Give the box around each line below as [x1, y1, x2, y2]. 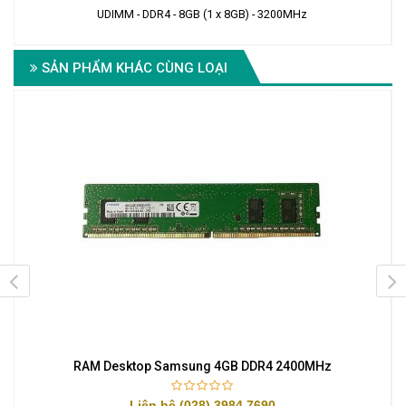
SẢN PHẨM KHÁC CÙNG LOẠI [38, 59, 227, 76]
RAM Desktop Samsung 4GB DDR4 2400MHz [72, 359, 332, 374]
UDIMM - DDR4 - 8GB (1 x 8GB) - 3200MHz [97, 6, 308, 21]
